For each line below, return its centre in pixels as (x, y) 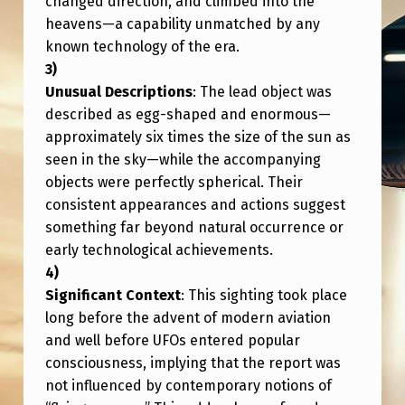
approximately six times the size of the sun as (198, 137)
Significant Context (113, 295)
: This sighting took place (264, 295)
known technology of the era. (142, 46)
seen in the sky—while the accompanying (183, 159)
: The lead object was (262, 91)
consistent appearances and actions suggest (195, 204)
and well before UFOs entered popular (172, 340)
